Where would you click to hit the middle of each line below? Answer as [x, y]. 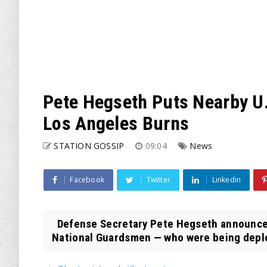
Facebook [87, 180]
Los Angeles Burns [116, 123]
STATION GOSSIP [89, 146]
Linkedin [226, 180]
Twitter [159, 180]
